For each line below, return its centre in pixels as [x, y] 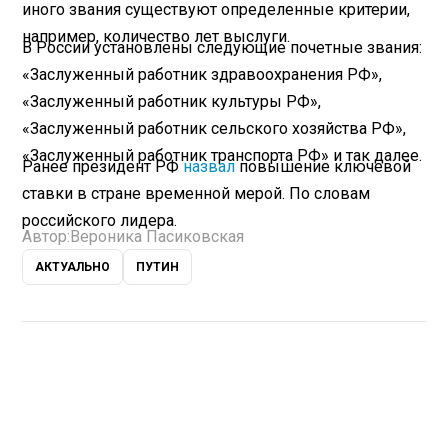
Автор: [46, 237]
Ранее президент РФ [103, 166]
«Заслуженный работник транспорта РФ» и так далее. [222, 155]
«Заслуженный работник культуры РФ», [172, 101]
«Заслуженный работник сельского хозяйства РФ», [214, 128]
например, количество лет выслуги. [156, 36]
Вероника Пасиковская [157, 237]
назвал [211, 166]
